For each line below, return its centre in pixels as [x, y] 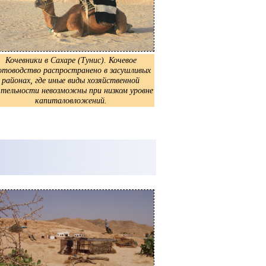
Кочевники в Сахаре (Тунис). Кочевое [71, 60]
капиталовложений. [71, 100]
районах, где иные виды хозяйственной [71, 80]
